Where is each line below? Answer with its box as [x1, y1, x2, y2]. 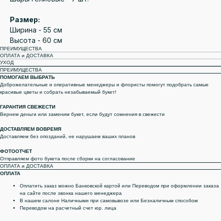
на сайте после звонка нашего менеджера [20, 190, 122, 196]
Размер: [10, 15, 40, 24]
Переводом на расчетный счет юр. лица [20, 205, 116, 211]
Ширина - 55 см [10, 26, 62, 35]
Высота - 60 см [10, 36, 62, 45]
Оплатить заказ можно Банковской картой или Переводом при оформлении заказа [20, 183, 219, 189]
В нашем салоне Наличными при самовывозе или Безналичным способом [20, 198, 198, 204]
